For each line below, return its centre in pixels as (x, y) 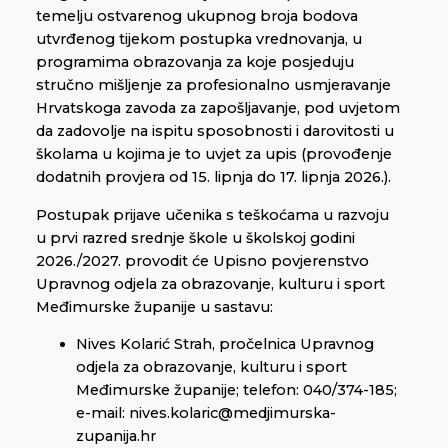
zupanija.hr (116, 436)
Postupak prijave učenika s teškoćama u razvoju (212, 214)
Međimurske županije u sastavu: (154, 306)
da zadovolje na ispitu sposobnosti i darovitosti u (215, 130)
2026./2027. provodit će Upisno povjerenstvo (202, 260)
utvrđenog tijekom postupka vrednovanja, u (199, 38)
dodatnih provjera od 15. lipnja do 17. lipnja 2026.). (213, 176)
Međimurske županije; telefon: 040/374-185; (236, 390)
